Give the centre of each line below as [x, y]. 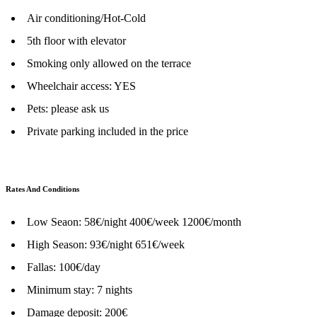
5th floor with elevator [76, 40]
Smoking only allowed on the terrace [109, 63]
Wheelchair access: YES [81, 86]
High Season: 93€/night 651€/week [106, 244]
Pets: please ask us [68, 108]
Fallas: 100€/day [64, 267]
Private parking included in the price [108, 131]
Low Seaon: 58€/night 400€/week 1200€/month [134, 221]
